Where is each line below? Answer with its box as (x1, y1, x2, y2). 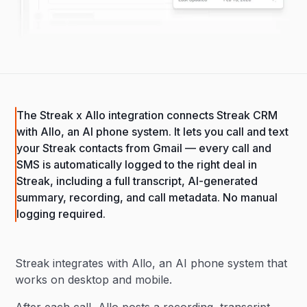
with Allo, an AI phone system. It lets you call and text (16, 125, 289, 139)
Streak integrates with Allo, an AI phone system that (15, 256, 288, 271)
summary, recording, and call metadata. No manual (16, 191, 278, 205)
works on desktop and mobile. (15, 273, 173, 287)
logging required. (16, 207, 106, 221)
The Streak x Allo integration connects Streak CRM (16, 108, 278, 123)
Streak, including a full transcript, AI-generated (16, 174, 258, 188)
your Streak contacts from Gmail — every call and (16, 141, 272, 156)
